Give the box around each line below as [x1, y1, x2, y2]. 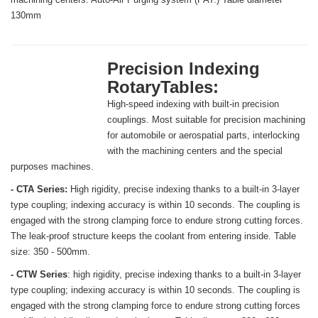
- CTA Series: [11, 184, 67, 195]
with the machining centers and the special [107, 146, 283, 157]
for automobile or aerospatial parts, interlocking [107, 130, 300, 141]
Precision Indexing [107, 59, 260, 79]
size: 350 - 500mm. [11, 246, 90, 258]
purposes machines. [11, 161, 94, 172]
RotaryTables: [107, 77, 219, 97]
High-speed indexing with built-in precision [107, 99, 279, 110]
